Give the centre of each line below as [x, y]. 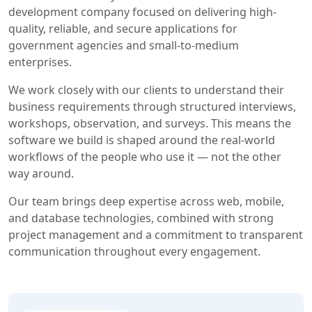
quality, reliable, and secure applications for [123, 29]
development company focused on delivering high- [142, 12]
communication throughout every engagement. [134, 251]
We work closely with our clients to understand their [146, 90]
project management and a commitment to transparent [156, 235]
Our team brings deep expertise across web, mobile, [146, 201]
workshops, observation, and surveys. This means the [150, 123]
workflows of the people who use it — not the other [145, 157]
